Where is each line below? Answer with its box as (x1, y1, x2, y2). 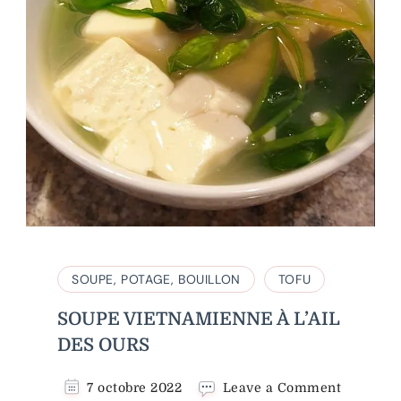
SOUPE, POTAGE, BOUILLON (72, 270, 241, 287)
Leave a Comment (222, 380, 342, 396)
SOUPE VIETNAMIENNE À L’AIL (57, 308, 340, 329)
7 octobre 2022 (87, 380, 182, 396)
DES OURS (57, 334, 149, 355)
